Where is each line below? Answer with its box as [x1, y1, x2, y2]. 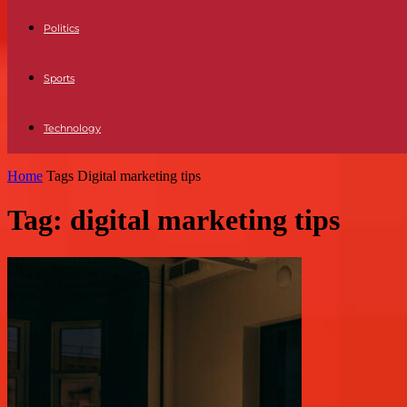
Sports [44, 72, 74, 84]
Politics [44, 22, 79, 35]
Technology [44, 122, 101, 134]
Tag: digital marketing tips [7, 203, 340, 237]
